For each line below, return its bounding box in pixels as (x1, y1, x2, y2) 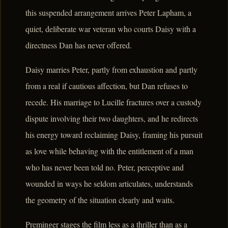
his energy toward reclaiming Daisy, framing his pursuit (25, 129, 203, 140)
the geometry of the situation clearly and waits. (25, 194, 175, 205)
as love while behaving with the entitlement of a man (25, 145, 193, 156)
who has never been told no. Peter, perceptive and (25, 161, 184, 173)
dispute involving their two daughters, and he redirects (25, 112, 198, 124)
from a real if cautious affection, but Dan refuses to (25, 80, 188, 91)
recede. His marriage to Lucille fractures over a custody (25, 96, 202, 107)
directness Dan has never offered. (25, 39, 132, 50)
